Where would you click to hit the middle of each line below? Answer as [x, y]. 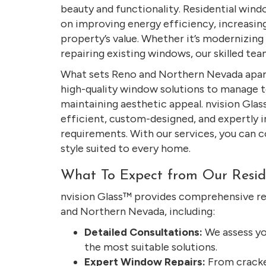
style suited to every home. [126, 148]
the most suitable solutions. [151, 247]
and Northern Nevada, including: [138, 211]
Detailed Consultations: [143, 232]
